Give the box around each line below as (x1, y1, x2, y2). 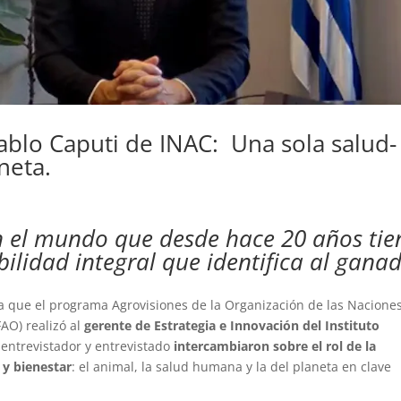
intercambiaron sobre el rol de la (174, 337, 377, 354)
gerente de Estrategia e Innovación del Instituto (84, 316, 380, 334)
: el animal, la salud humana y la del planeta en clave (72, 357, 392, 375)
